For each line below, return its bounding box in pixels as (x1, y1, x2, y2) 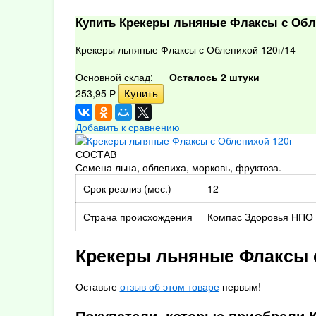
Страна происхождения (83, 209, 193, 224)
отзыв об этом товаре (119, 279, 219, 293)
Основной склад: (75, 70, 156, 84)
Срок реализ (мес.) (83, 181, 171, 195)
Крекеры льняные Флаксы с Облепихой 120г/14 (75, 42, 296, 56)
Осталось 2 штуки (169, 70, 260, 84)
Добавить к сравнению (75, 120, 180, 134)
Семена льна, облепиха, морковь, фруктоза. (75, 160, 281, 174)
